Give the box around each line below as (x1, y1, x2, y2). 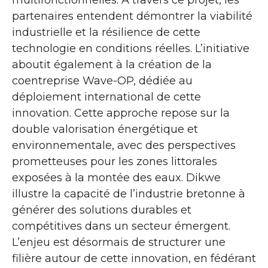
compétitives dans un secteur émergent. (12, 220, 230, 233)
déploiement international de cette (12, 90, 201, 103)
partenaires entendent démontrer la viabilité (12, 10, 252, 23)
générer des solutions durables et (12, 203, 191, 217)
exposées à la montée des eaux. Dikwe (12, 171, 221, 184)
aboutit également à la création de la (12, 58, 212, 71)
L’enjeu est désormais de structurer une (12, 236, 226, 249)
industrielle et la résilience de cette (12, 26, 200, 39)
